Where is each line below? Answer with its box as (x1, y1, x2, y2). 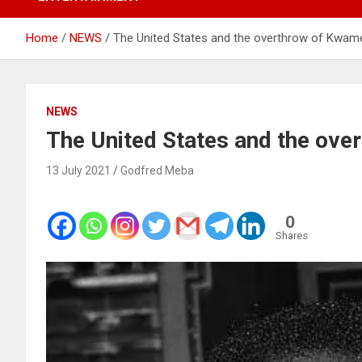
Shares (276, 229, 308, 242)
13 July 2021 (46, 163, 111, 177)
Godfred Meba (120, 163, 194, 177)
